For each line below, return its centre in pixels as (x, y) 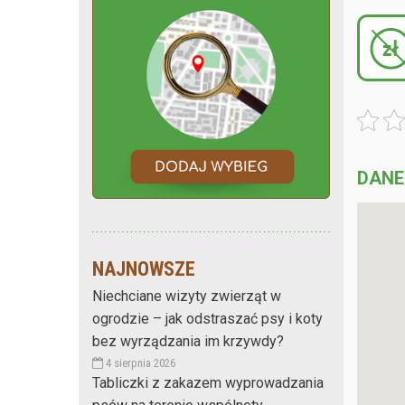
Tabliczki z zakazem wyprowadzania (208, 382)
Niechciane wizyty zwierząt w (187, 296)
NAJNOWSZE (144, 268)
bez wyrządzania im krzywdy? (188, 341)
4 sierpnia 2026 (139, 363)
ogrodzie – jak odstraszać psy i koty (207, 318)
